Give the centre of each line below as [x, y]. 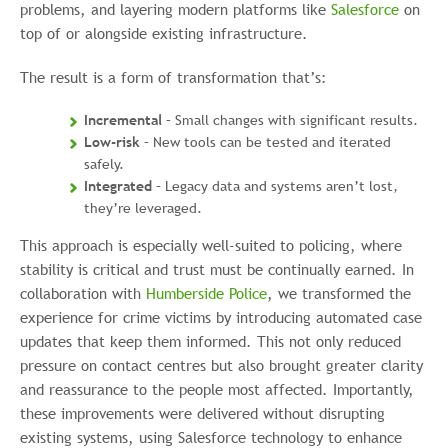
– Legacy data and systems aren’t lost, [275, 186]
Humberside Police [206, 293]
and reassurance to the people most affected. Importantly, [217, 389]
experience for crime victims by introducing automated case [221, 317]
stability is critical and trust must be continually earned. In [217, 269]
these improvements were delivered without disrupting [202, 413]
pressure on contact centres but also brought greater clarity [221, 365]
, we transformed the [339, 293]
